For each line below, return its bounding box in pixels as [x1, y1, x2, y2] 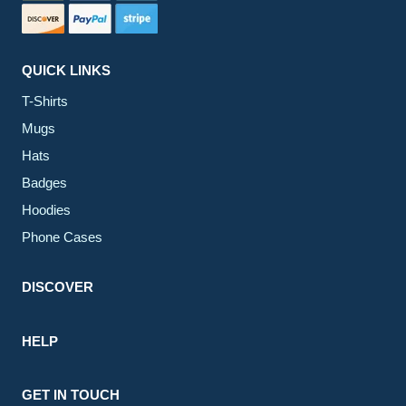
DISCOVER [22, 279, 93, 295]
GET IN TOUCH [22, 387, 120, 403]
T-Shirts [22, 92, 68, 109]
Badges [22, 174, 67, 190]
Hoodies [22, 201, 71, 217]
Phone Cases [22, 228, 102, 245]
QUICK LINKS [22, 62, 111, 78]
